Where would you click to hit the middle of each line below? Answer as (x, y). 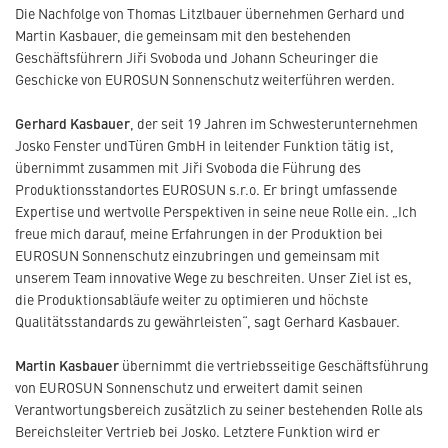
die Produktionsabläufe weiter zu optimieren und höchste (191, 299)
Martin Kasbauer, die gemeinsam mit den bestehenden (183, 35)
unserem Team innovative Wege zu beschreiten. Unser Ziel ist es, (213, 277)
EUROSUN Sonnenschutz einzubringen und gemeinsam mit (197, 255)
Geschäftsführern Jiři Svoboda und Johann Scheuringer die (196, 57)
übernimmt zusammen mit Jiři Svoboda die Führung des (188, 167)
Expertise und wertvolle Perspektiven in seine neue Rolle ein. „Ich (216, 211)
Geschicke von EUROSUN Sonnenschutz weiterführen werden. (205, 79)
